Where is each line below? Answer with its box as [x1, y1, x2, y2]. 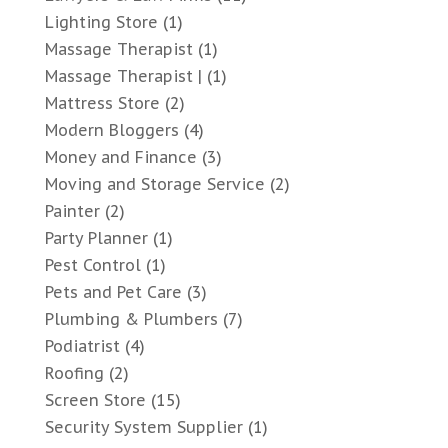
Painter [44, 201, 100, 222]
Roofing [44, 363, 104, 384]
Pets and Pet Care [44, 282, 182, 303]
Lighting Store [44, 12, 158, 33]
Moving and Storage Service [44, 174, 265, 195]
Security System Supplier [44, 417, 243, 438]
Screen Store [44, 390, 146, 411]
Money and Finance [44, 147, 197, 168]
